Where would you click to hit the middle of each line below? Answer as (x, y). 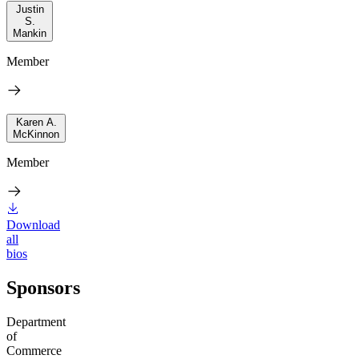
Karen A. (36, 123)
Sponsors (43, 288)
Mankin (30, 34)
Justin (30, 10)
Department (36, 322)
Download (33, 225)
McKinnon (36, 135)
